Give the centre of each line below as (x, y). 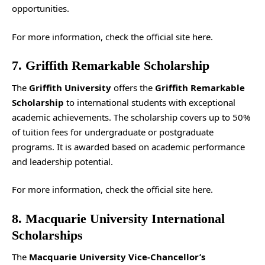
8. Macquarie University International (118, 218)
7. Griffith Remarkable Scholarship (111, 65)
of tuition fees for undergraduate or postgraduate (113, 132)
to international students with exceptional (150, 102)
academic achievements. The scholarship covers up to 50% (131, 117)
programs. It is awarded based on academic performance (128, 146)
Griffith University (70, 87)
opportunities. (41, 8)
